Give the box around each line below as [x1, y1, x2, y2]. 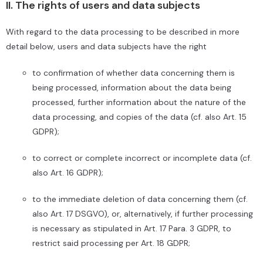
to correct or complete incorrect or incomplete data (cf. [32, 153, 252, 163]
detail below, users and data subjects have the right [6, 41, 207, 52]
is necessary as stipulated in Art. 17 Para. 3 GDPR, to [32, 223, 231, 234]
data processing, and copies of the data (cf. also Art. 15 [32, 112, 247, 122]
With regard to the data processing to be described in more [6, 26, 240, 37]
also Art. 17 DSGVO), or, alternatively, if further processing [32, 208, 253, 219]
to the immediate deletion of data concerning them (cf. [32, 194, 248, 204]
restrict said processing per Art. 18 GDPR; [32, 238, 190, 248]
